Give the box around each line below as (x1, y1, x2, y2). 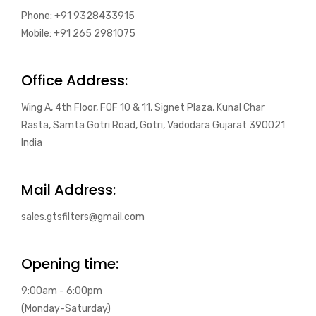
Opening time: (21, 254, 119, 274)
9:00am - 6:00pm (21, 285, 102, 297)
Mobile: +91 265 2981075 (21, 28, 135, 39)
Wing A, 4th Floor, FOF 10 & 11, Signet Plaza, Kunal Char (21, 102, 265, 114)
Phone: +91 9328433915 (21, 10, 135, 22)
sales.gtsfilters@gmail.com (21, 211, 145, 223)
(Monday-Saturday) (21, 303, 111, 315)
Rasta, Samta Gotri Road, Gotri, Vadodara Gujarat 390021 (21, 119, 285, 131)
